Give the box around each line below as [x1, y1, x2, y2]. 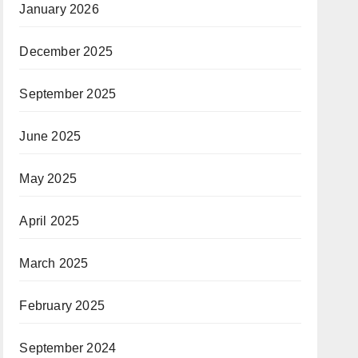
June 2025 [19, 129, 82, 143]
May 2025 [19, 172, 77, 185]
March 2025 [19, 257, 89, 270]
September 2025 [19, 87, 117, 101]
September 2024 [19, 341, 117, 355]
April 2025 [19, 214, 80, 228]
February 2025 [19, 299, 105, 312]
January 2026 [19, 2, 99, 16]
